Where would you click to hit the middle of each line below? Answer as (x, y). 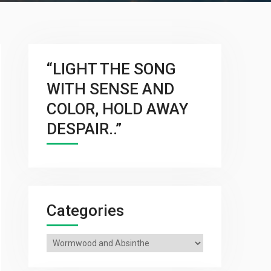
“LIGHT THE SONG (111, 69)
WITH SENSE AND (110, 89)
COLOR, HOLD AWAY (117, 109)
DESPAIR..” (84, 129)
